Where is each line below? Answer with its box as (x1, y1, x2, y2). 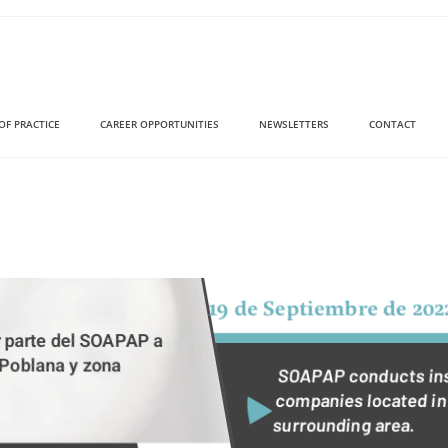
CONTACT (368, 116, 416, 131)
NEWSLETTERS (258, 116, 329, 131)
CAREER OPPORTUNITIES (99, 116, 219, 131)
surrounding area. (272, 413, 417, 436)
